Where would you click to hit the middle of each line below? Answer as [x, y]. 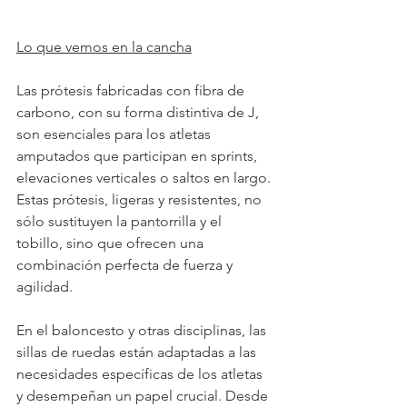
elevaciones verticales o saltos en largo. [145, 178]
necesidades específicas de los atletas [141, 374]
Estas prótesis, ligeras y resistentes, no [141, 200]
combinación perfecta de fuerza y [126, 265]
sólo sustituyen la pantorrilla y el [121, 222]
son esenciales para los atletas [115, 134]
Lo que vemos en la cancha [104, 47]
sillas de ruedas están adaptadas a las [138, 352]
